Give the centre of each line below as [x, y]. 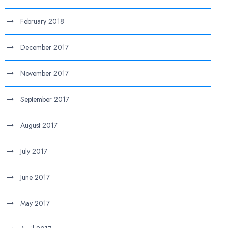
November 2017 [45, 73]
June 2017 [35, 177]
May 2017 [35, 203]
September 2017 [45, 99]
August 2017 [39, 125]
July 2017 [34, 151]
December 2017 [45, 47]
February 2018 [42, 21]
